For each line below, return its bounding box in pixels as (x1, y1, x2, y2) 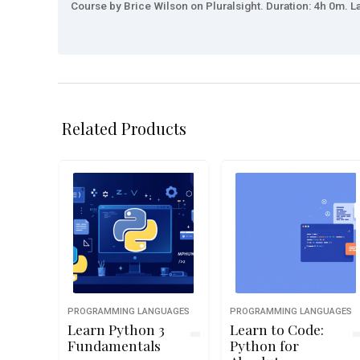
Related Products (62, 117, 186, 139)
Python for (229, 336, 299, 354)
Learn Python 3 (67, 320, 165, 338)
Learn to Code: (229, 320, 324, 338)
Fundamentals (67, 336, 161, 354)
